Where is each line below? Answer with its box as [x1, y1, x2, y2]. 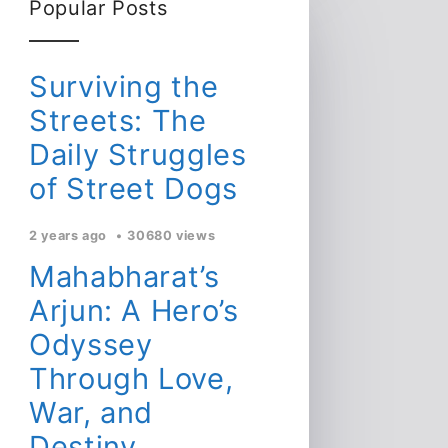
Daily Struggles [29, 136, 247, 172]
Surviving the [29, 68, 219, 104]
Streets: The [29, 102, 207, 138]
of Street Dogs [29, 170, 238, 206]
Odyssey [29, 326, 153, 362]
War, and [29, 394, 154, 430]
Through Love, [29, 360, 234, 396]
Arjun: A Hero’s [29, 292, 239, 328]
